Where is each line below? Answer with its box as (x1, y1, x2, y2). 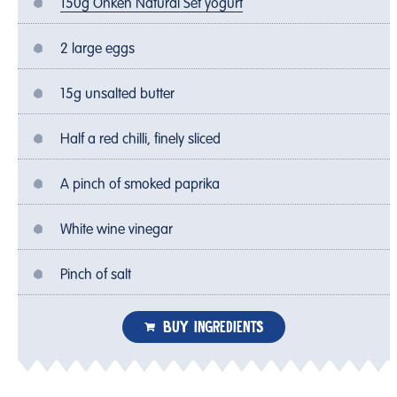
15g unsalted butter (60, 87, 175, 102)
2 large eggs (60, 42, 135, 57)
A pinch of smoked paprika (60, 177, 220, 192)
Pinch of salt (60, 268, 131, 283)
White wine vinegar (60, 222, 173, 237)
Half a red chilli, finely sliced (60, 132, 221, 147)
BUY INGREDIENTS (162, 315, 263, 338)
